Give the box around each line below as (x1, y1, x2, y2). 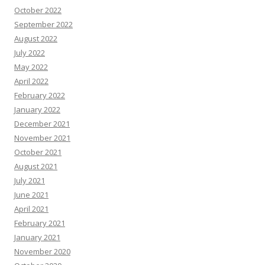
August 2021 (14, 161, 57, 172)
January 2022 (14, 104, 60, 115)
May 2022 (14, 62, 48, 73)
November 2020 (14, 246, 70, 257)
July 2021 (14, 175, 45, 186)
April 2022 (14, 76, 49, 87)
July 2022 (14, 47, 45, 59)
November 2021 (14, 132, 70, 144)
